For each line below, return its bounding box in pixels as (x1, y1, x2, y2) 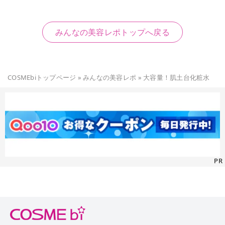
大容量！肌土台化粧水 (143, 73, 210, 82)
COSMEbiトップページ (8, 73, 76, 82)
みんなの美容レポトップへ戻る (55, 26, 170, 38)
